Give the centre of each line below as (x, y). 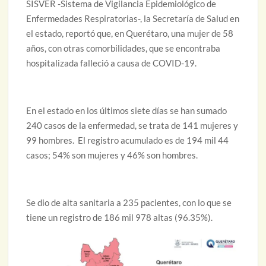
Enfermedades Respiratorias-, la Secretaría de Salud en (133, 19)
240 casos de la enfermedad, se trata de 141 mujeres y (132, 126)
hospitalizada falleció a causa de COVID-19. (112, 63)
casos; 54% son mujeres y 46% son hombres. (112, 155)
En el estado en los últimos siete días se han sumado (127, 111)
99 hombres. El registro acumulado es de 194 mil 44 (128, 140)
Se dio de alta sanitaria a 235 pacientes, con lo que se (129, 203)
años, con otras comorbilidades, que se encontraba (123, 48)
